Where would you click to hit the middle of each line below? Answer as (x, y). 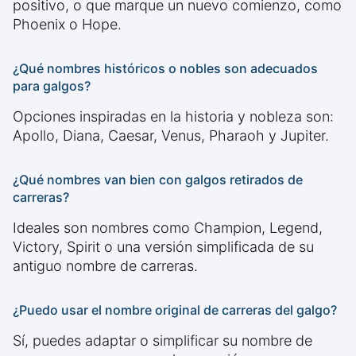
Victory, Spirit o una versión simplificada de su (163, 247)
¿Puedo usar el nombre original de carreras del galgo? (175, 310)
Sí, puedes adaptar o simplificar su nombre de (163, 341)
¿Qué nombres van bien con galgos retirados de (158, 180)
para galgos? (52, 86)
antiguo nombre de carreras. (105, 266)
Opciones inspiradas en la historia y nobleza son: (173, 117)
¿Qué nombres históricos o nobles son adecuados (165, 69)
